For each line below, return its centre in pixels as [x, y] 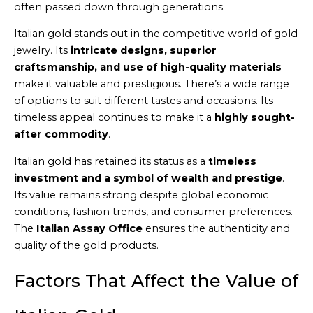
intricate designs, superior [144, 51]
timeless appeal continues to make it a [114, 118]
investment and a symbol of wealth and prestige [148, 178]
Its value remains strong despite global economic [141, 195]
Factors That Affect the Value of [156, 281]
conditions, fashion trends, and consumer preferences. [153, 211]
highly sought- [255, 118]
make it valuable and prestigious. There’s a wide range [152, 84]
